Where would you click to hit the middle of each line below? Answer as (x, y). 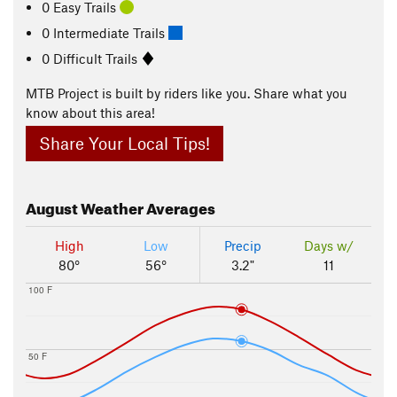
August (52, 206)
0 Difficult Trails (92, 58)
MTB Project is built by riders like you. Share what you (187, 93)
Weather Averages (147, 206)
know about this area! (90, 113)
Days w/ (328, 246)
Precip (243, 246)
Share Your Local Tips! (125, 144)
